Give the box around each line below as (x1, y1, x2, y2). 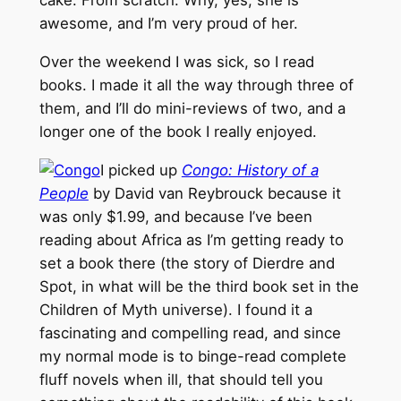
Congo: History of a (181, 160, 319, 179)
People (38, 183, 89, 202)
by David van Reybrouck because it (88, 183, 341, 202)
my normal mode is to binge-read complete (38, 346, 346, 365)
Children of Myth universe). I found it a (38, 300, 312, 319)
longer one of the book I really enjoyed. (38, 123, 317, 141)
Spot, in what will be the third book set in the (38, 277, 359, 295)
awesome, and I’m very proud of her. (38, 14, 298, 33)
